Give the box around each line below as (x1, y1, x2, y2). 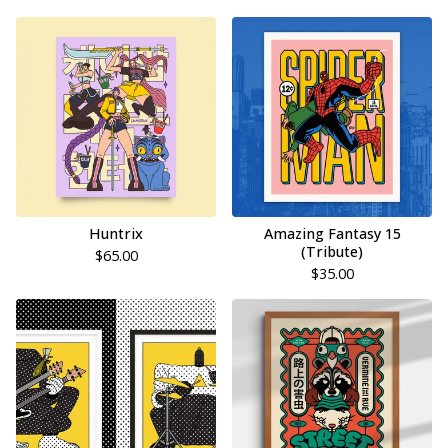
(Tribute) (301, 242, 363, 261)
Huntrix (89, 224, 143, 243)
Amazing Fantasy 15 (263, 224, 401, 243)
